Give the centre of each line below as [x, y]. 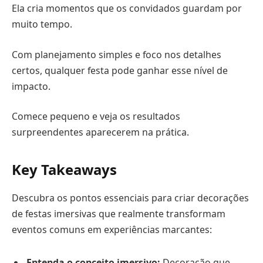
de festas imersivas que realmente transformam [119, 214]
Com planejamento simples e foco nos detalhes [117, 54]
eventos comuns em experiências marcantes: [112, 230]
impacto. [31, 86]
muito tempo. [42, 24]
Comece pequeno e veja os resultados [96, 117]
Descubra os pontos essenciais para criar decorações [130, 198]
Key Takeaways [64, 170]
